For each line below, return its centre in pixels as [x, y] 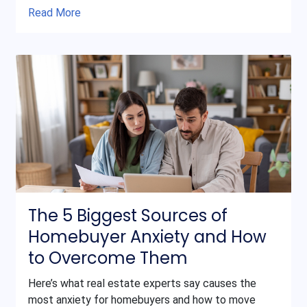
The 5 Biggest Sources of [127, 215]
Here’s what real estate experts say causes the [142, 284]
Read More [54, 12]
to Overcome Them [108, 258]
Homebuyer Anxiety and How [147, 236]
